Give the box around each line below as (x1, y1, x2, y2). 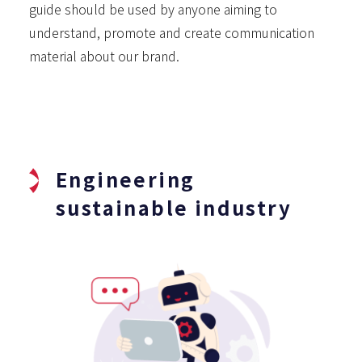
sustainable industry (56, 193, 292, 221)
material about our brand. (29, 46, 179, 65)
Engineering (56, 165, 196, 193)
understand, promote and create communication (29, 23, 314, 42)
